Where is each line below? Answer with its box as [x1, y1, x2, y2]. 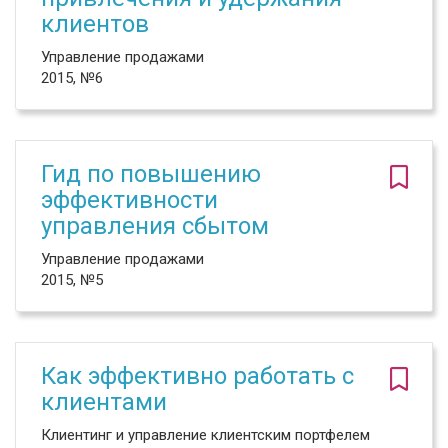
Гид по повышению [41, 160, 261, 188]
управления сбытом [41, 212, 269, 240]
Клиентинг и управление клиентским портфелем [41, 426, 370, 444]
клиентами [41, 388, 167, 416]
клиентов [41, 10, 149, 38]
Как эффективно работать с [41, 362, 354, 390]
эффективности [41, 186, 218, 214]
